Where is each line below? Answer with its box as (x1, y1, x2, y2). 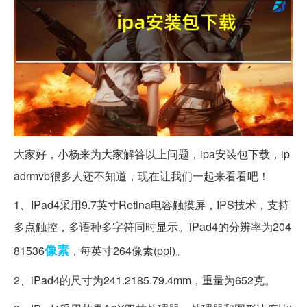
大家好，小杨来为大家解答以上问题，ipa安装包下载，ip (14, 146, 290, 162)
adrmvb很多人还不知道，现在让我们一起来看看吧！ (14, 168, 269, 184)
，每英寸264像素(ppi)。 (69, 243, 186, 259)
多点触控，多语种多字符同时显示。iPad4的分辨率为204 (14, 219, 291, 235)
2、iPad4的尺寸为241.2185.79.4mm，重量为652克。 (14, 272, 275, 288)
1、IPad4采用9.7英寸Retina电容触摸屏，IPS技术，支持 (14, 197, 289, 213)
